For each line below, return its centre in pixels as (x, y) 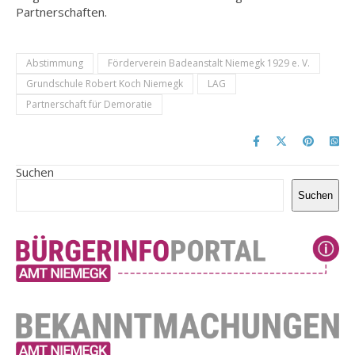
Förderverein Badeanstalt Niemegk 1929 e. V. (209, 63)
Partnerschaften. (61, 12)
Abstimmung (55, 63)
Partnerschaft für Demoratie (89, 105)
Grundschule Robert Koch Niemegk (105, 84)
